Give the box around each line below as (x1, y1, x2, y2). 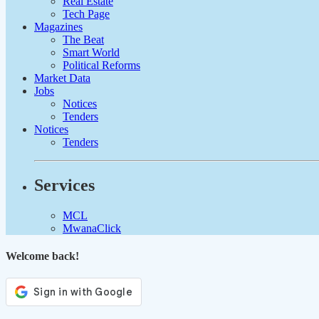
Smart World (63, 46, 120, 58)
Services (34, 175, 95, 194)
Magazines (34, 20, 83, 33)
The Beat (63, 33, 104, 46)
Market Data (34, 71, 90, 84)
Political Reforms (63, 58, 140, 71)
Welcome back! (6, 249, 79, 262)
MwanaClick (63, 221, 121, 234)
